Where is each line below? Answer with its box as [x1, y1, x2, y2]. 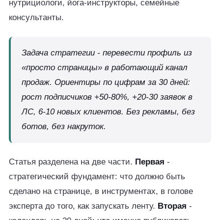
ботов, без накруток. [22, 122, 106, 131]
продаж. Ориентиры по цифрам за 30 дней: [22, 78, 190, 87]
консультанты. [9, 13, 64, 22]
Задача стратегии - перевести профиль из [22, 48, 192, 57]
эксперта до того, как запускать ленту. [9, 201, 158, 211]
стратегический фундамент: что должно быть [9, 172, 185, 181]
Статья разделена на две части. [9, 157, 135, 166]
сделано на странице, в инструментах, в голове [9, 187, 193, 196]
